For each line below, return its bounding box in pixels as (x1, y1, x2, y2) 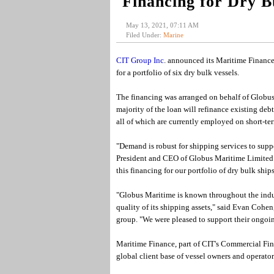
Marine (163, 31, 183, 39)
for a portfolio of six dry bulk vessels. (116, 68, 239, 77)
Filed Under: (125, 31, 163, 39)
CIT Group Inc (116, 56, 164, 65)
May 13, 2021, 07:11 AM (125, 21, 199, 29)
